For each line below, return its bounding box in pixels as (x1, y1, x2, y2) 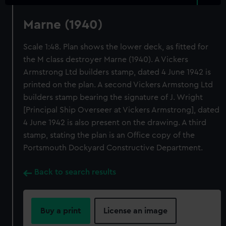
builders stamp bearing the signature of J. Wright (23, 93, 203, 101)
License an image (103, 207, 168, 215)
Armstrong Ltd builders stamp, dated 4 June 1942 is (23, 68, 211, 76)
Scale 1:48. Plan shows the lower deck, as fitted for (23, 43, 209, 51)
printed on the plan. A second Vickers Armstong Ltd (23, 81, 213, 89)
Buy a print (40, 207, 82, 215)
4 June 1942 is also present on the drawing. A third (23, 119, 207, 127)
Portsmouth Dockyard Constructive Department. (23, 144, 203, 152)
